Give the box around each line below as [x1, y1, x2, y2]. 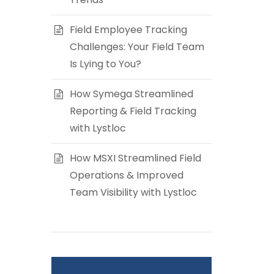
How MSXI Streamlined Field [69, 151, 201, 165]
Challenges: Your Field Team [69, 40, 204, 54]
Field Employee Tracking [69, 23, 187, 37]
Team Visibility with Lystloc [69, 185, 197, 199]
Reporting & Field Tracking [69, 104, 196, 118]
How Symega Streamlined [69, 87, 193, 101]
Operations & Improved [69, 168, 183, 182]
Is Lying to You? [69, 57, 141, 71]
